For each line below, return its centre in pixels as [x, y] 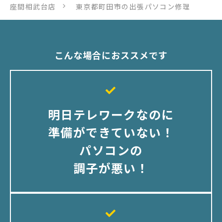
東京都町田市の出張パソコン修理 [133, 6]
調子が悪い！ [111, 168]
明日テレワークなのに [111, 114]
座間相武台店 [33, 6]
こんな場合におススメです [111, 55]
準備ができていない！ [111, 132]
